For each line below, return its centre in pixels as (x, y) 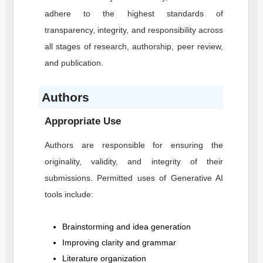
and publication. (74, 63)
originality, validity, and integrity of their (134, 161)
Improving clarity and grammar (119, 242)
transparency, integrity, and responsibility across (134, 30)
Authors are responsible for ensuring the (134, 145)
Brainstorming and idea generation (127, 227)
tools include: (69, 194)
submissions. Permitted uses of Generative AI (134, 178)
